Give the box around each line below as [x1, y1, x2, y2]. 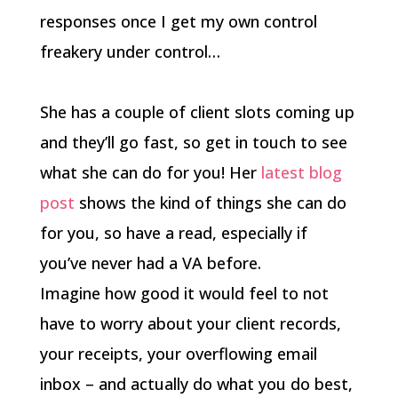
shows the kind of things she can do [74, 192, 346, 213]
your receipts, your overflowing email [39, 343, 317, 364]
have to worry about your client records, [39, 313, 341, 334]
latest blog [260, 162, 342, 183]
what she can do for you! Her [39, 162, 261, 183]
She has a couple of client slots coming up [39, 101, 354, 123]
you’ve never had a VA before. [39, 252, 266, 274]
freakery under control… [39, 41, 225, 62]
